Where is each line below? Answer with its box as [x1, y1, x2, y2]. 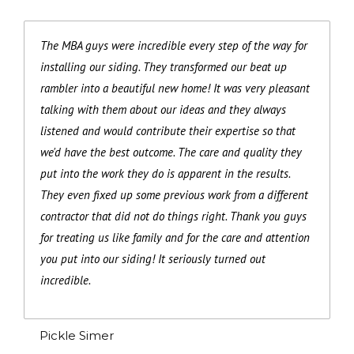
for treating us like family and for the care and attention [40, 229, 310, 245]
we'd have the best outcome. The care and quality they [40, 144, 302, 160]
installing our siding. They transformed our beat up [40, 58, 287, 74]
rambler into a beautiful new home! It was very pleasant [40, 80, 310, 96]
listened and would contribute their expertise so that [40, 122, 296, 138]
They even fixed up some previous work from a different [40, 186, 308, 202]
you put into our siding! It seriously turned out [40, 250, 265, 266]
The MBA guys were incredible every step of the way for [40, 37, 307, 53]
